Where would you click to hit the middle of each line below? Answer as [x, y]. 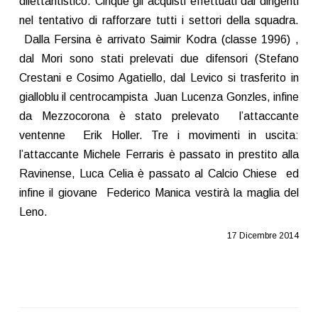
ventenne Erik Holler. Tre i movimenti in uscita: [159, 135]
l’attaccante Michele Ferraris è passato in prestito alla [159, 154]
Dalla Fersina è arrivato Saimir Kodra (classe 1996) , [159, 39]
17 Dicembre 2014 [263, 235]
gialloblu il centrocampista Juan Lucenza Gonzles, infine [159, 97]
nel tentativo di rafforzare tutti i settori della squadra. [159, 20]
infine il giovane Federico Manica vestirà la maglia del [159, 192]
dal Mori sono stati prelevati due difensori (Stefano [159, 58]
